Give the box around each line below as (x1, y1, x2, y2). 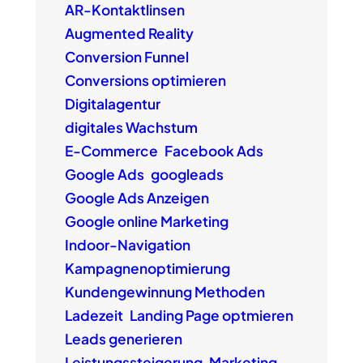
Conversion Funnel (64, 48, 189, 66)
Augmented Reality (64, 24, 194, 43)
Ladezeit (64, 306, 123, 325)
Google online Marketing (64, 212, 228, 231)
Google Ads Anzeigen (64, 189, 209, 207)
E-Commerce (64, 142, 158, 160)
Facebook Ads (164, 142, 263, 160)
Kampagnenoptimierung (64, 259, 230, 278)
